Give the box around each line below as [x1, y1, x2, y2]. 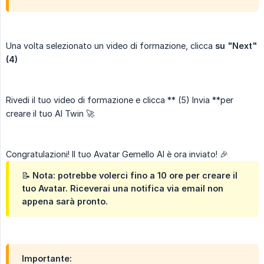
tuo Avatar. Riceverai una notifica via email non [22, 183, 223, 194]
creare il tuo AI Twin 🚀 [6, 108, 94, 119]
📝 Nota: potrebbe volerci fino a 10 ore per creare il [22, 170, 237, 181]
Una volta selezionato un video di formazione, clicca [6, 41, 215, 51]
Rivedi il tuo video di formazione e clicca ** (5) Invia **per [6, 95, 233, 105]
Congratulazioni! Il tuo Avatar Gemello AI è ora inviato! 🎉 [6, 149, 228, 160]
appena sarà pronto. [22, 196, 108, 207]
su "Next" [215, 41, 257, 51]
